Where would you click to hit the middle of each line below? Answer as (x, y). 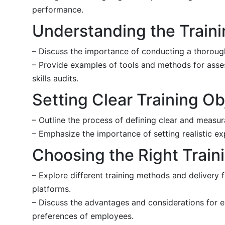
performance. (58, 9)
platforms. (51, 189)
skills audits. (55, 78)
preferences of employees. (83, 216)
